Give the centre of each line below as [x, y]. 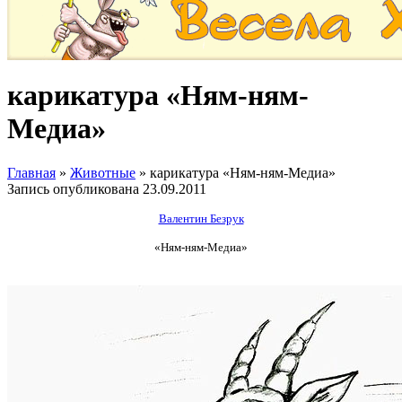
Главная [31, 172]
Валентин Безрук [201, 218]
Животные [103, 172]
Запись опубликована [75, 188]
